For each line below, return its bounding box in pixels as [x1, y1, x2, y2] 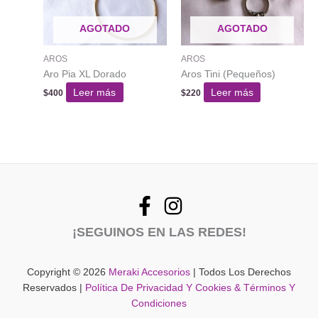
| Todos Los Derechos [190, 267, 291, 278]
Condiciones [131, 298, 187, 309]
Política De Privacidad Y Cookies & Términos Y [85, 283, 295, 294]
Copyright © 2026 [27, 267, 109, 278]
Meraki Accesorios [109, 267, 190, 278]
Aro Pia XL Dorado [43, 68, 127, 79]
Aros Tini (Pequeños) [180, 68, 275, 79]
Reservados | [23, 283, 85, 294]
